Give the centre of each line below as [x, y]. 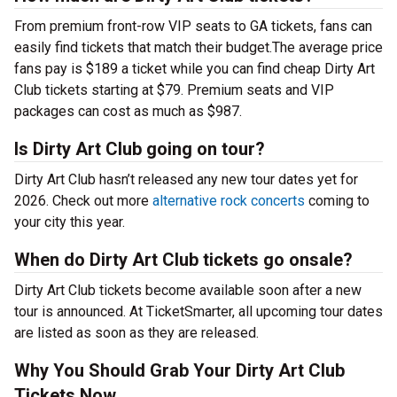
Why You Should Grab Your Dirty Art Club [179, 370]
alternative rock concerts [229, 201]
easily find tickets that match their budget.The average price [198, 47]
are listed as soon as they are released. [136, 333]
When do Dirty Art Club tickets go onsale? [183, 260]
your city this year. [70, 222]
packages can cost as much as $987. [128, 111]
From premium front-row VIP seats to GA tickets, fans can [193, 26]
